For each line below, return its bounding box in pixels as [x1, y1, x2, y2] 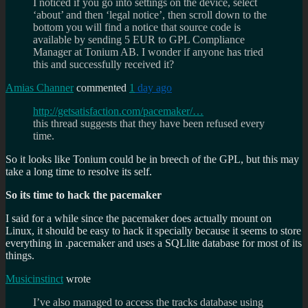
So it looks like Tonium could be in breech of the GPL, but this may [5, 153, 299, 166]
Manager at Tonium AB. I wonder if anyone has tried [33, 46, 263, 58]
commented [74, 82, 129, 94]
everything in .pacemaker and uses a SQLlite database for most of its [5, 237, 302, 250]
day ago [135, 82, 172, 94]
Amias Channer [5, 82, 74, 94]
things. [5, 250, 34, 262]
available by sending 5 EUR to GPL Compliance [33, 34, 245, 46]
